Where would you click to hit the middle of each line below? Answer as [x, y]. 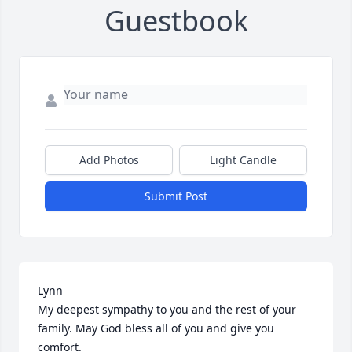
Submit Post [176, 196]
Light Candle [243, 160]
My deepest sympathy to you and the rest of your [167, 310]
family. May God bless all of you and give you [156, 328]
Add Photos [109, 160]
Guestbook [176, 21]
